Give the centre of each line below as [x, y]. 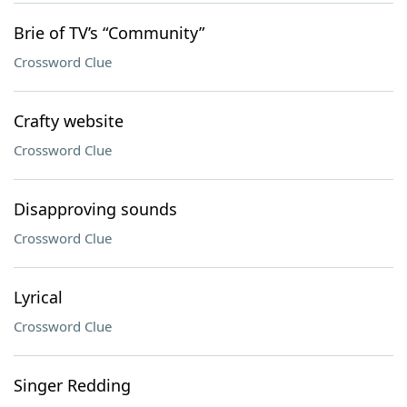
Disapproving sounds [95, 209]
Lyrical [38, 297]
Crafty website [69, 121]
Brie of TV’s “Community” [109, 33]
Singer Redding [72, 385]
